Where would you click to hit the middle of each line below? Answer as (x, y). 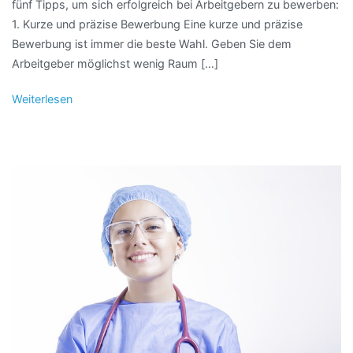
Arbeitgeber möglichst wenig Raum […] (115, 63)
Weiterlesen (42, 98)
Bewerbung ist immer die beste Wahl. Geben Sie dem (152, 43)
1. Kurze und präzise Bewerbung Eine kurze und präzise (157, 24)
